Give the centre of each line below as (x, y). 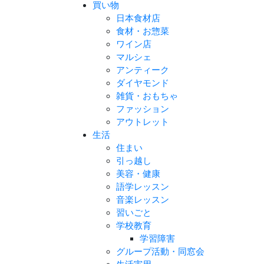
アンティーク (143, 70)
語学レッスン (143, 187)
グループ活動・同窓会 (160, 252)
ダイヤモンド (143, 83)
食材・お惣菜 (143, 31)
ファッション (143, 109)
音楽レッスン (143, 200)
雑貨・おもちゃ (147, 96)
